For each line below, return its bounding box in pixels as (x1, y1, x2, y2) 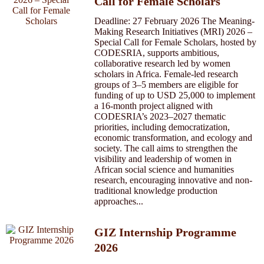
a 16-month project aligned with (94, 101, 213, 111)
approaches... (94, 196, 143, 206)
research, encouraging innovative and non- (94, 175, 252, 185)
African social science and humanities (94, 164, 234, 174)
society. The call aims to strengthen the (94, 143, 237, 153)
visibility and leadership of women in (94, 154, 232, 164)
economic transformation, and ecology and (94, 133, 252, 143)
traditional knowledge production (94, 186, 217, 196)
